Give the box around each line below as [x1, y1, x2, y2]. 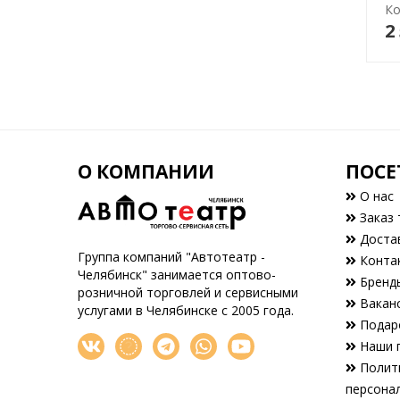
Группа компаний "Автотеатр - [78, 248, 265, 265]
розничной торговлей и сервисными [78, 284, 298, 301]
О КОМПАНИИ [78, 159, 214, 184]
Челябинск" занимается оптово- [78, 266, 276, 283]
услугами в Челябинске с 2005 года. [78, 302, 294, 319]
